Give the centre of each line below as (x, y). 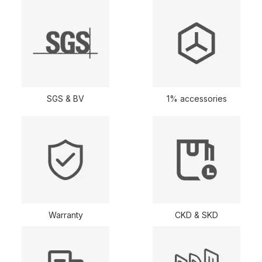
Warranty (65, 215)
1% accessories (196, 98)
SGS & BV (65, 98)
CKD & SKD (196, 215)
